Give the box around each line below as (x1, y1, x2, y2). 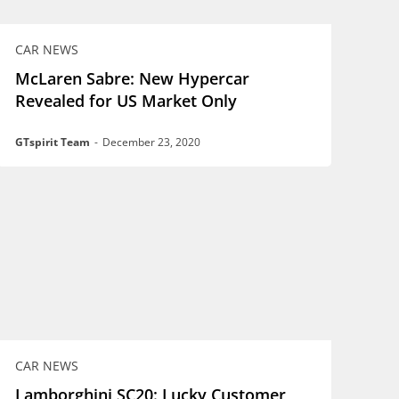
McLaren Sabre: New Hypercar (15, 67, 250, 89)
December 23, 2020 (102, 134, 201, 150)
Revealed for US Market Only (15, 89, 238, 111)
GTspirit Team (15, 134, 91, 150)
